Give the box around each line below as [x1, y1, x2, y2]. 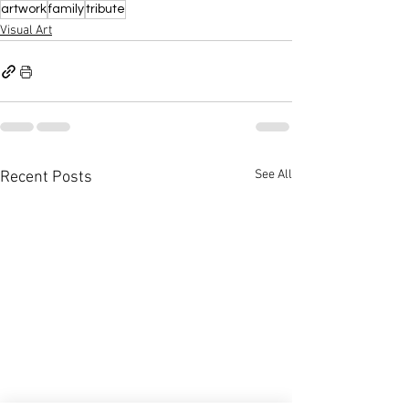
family [48, 3, 84, 16]
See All [255, 167, 292, 184]
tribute [86, 3, 125, 16]
